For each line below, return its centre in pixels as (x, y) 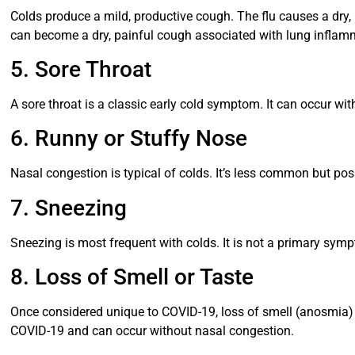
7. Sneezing (69, 208)
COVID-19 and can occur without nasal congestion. (153, 331)
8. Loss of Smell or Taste (132, 277)
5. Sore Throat (81, 70)
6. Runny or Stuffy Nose (129, 139)
